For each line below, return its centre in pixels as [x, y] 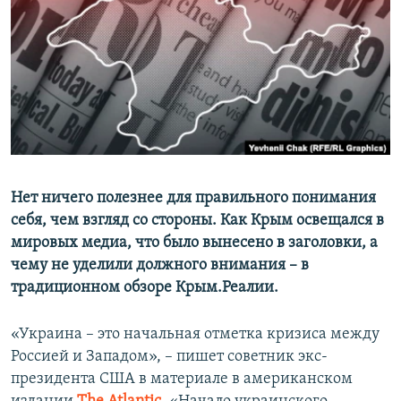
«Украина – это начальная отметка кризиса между [195, 335]
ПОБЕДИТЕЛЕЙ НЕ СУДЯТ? [100, 17]
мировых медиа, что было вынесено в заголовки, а [194, 243]
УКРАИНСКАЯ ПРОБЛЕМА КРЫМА [117, 113]
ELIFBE [49, 81]
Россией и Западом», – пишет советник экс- [169, 357]
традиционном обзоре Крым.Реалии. [145, 288]
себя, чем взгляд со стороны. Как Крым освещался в [197, 221]
